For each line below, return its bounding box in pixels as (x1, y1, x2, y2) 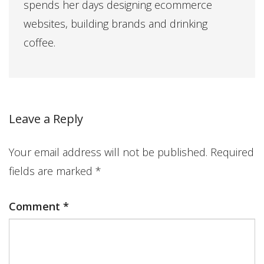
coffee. (24, 35, 55, 50)
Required (210, 145, 254, 160)
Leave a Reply (9, 111, 83, 127)
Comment (9, 199, 63, 214)
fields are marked (9, 164, 95, 179)
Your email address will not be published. (9, 145, 207, 160)
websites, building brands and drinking (24, 16, 207, 31)
